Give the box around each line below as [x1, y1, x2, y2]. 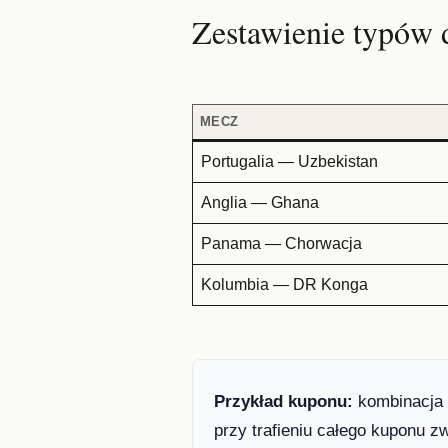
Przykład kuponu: [214, 392, 354, 412]
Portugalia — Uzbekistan [200, 152, 378, 170]
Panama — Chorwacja [200, 234, 362, 252]
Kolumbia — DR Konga [200, 275, 368, 293]
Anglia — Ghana [200, 193, 319, 211]
